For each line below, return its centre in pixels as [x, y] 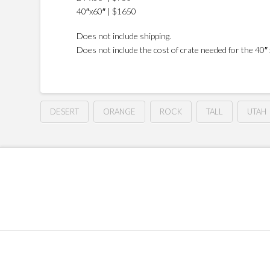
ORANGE [120, 111]
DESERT [65, 111]
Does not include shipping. [124, 36]
